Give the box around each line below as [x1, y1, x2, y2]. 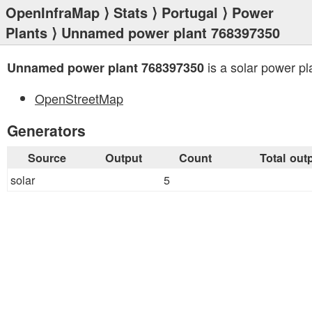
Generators [7, 120, 86, 141]
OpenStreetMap [35, 89, 123, 107]
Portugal [162, 2, 218, 22]
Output [104, 150, 142, 166]
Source [27, 150, 66, 166]
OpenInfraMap [6, 2, 100, 22]
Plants [6, 22, 47, 42]
